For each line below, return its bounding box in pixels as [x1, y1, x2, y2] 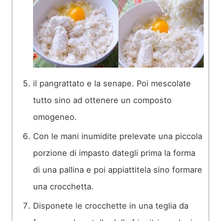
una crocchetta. [33, 182, 94, 192]
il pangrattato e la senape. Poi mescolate [33, 78, 191, 89]
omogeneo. [33, 112, 77, 122]
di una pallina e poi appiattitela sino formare [33, 165, 202, 175]
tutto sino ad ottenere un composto [33, 95, 172, 106]
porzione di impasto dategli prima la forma [33, 148, 195, 158]
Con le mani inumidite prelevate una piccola [33, 131, 202, 142]
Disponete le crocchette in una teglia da [33, 201, 188, 211]
